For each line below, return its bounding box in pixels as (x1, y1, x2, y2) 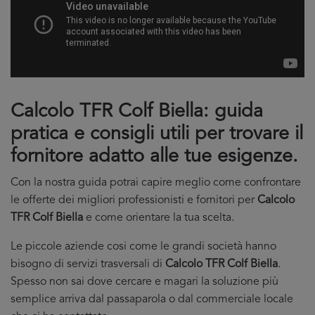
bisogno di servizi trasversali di (11, 259, 165, 270)
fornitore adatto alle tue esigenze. (11, 148, 298, 167)
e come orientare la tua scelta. (83, 212, 234, 224)
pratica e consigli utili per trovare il (11, 125, 303, 144)
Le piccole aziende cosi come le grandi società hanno (11, 241, 276, 252)
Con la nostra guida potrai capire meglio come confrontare (11, 177, 301, 188)
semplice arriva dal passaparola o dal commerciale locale (11, 294, 293, 305)
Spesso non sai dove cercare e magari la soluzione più (11, 276, 278, 288)
